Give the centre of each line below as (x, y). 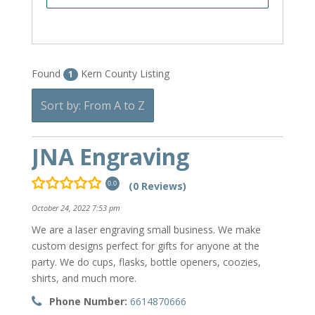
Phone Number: (88, 302)
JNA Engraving (110, 156)
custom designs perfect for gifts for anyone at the (145, 246)
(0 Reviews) (157, 186)
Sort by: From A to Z (92, 105)
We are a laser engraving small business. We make (146, 230)
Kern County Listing (123, 73)
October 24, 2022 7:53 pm (76, 208)
